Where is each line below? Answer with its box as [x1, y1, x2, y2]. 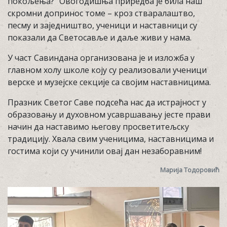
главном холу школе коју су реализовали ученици [8, 64, 207, 75]
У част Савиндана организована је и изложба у [8, 52, 195, 63]
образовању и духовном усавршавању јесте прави [8, 109, 210, 120]
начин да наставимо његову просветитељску [8, 121, 189, 132]
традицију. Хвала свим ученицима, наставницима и [8, 133, 214, 144]
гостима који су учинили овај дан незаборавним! [8, 145, 202, 157]
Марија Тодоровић [160, 165, 219, 174]
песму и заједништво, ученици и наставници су [8, 20, 197, 31]
